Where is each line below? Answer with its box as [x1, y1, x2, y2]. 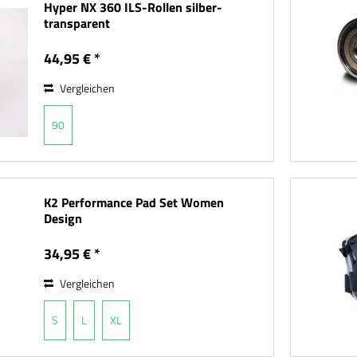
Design [44, 209, 83, 229]
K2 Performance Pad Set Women [44, 193, 225, 213]
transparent [44, 14, 111, 33]
